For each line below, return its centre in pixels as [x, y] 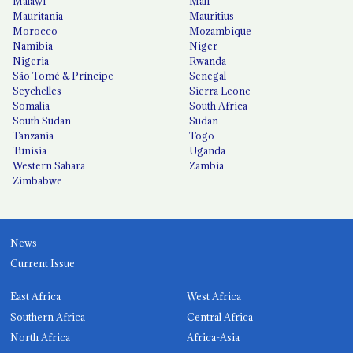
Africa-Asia [214, 337]
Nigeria [31, 60]
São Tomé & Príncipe [63, 75]
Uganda [208, 150]
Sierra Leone [220, 90]
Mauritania [38, 15]
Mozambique [221, 30]
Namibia [33, 45]
